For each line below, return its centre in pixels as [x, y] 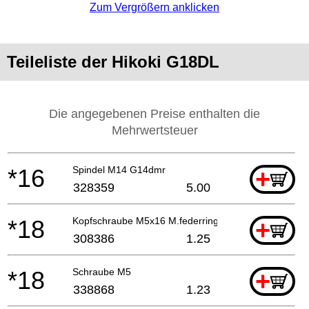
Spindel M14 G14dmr [119, 169]
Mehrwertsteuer [154, 130]
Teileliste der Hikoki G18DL [113, 61]
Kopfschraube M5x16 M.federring [146, 220]
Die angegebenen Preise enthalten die [154, 113]
